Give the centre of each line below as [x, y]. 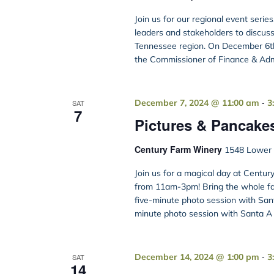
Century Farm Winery [179, 150]
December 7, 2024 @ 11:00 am [197, 103]
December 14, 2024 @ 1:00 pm [197, 257]
